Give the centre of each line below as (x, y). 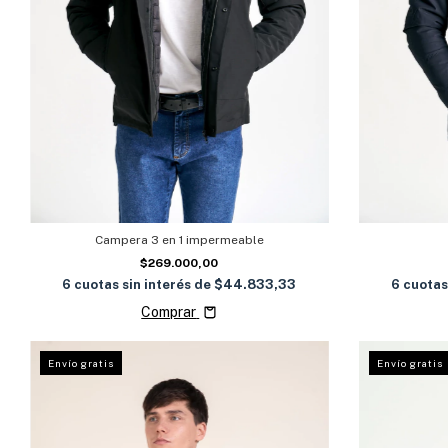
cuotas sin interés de (144, 285)
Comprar (169, 312)
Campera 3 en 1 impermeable (179, 240)
